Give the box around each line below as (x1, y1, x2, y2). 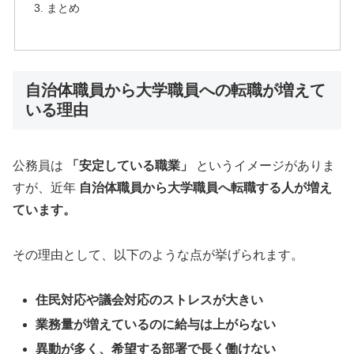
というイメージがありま (193, 159, 335, 173)
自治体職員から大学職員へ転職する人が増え (79, 181, 332, 195)
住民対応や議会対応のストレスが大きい (36, 292, 264, 307)
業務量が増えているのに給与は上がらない (36, 318, 277, 332)
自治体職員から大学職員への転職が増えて (25, 81, 326, 99)
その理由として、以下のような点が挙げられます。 (13, 248, 303, 262)
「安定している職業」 (66, 159, 193, 173)
